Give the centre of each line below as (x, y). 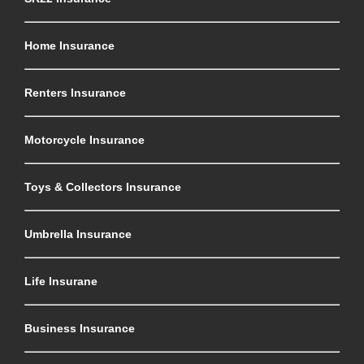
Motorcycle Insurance (84, 139)
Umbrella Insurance (78, 234)
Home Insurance (69, 45)
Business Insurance (80, 328)
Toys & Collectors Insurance (103, 186)
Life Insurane (61, 281)
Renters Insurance (75, 92)
